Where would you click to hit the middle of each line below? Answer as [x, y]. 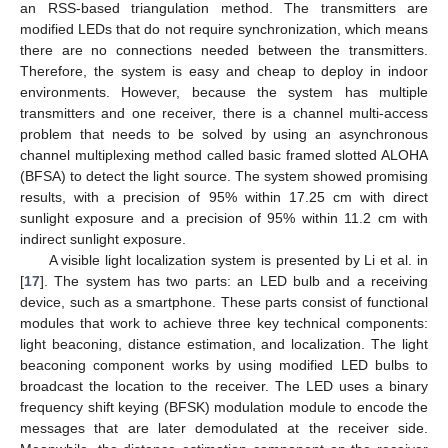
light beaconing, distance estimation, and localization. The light [224, 343]
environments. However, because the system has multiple [224, 91]
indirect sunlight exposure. [103, 238]
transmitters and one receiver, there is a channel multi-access [224, 112]
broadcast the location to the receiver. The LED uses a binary [224, 385]
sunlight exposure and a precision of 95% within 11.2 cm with [224, 217]
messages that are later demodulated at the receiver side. [224, 427]
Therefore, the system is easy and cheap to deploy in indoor [224, 70]
